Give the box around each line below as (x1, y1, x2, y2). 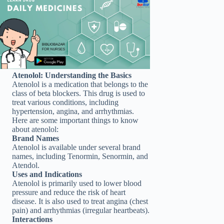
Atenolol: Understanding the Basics (12, 71, 131, 80)
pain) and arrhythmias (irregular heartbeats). (12, 206, 149, 215)
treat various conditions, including (12, 98, 118, 107)
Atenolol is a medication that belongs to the (12, 80, 148, 89)
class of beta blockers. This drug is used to (12, 89, 145, 98)
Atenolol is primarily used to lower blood (12, 179, 141, 188)
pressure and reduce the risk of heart (12, 188, 125, 197)
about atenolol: (12, 125, 58, 134)
